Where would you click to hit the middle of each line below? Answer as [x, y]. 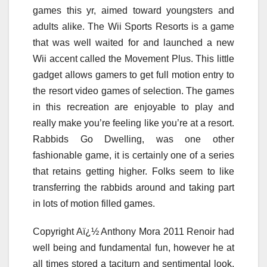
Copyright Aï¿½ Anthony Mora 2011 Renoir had [133, 231]
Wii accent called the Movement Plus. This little [133, 58]
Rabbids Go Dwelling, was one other [133, 139]
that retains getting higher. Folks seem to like [133, 171]
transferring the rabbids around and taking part [133, 187]
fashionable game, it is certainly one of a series [133, 155]
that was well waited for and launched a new [133, 42]
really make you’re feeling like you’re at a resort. [133, 123]
